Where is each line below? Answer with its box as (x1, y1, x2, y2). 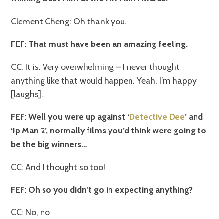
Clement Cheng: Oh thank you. (11, 16, 127, 26)
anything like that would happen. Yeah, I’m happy (11, 75, 197, 86)
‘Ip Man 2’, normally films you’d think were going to (11, 125, 207, 136)
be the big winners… (11, 139, 88, 150)
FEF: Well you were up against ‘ (11, 111, 130, 122)
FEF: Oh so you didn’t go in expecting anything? (11, 184, 193, 195)
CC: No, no (11, 207, 50, 218)
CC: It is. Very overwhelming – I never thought (11, 61, 180, 72)
